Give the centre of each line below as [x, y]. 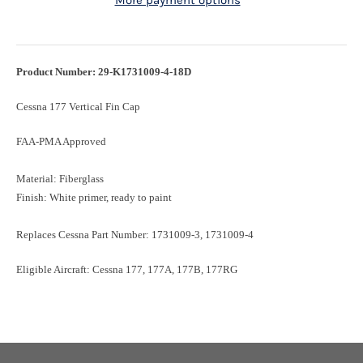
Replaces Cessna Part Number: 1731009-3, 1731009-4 [135, 235]
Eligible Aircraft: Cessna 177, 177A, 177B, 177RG [128, 270]
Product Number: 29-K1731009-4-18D [104, 72]
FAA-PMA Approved [61, 142]
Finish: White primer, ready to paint [94, 198]
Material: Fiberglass [61, 179]
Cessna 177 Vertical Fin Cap [79, 107]
